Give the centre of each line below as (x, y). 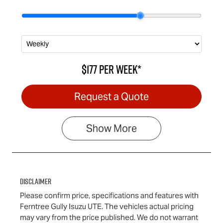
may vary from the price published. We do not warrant (109, 217)
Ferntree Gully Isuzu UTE (61, 206)
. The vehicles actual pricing (148, 206)
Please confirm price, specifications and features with (109, 195)
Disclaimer (36, 181)
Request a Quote (111, 96)
